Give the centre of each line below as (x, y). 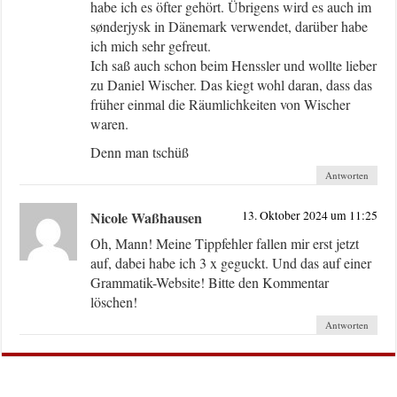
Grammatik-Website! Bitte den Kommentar (210, 282)
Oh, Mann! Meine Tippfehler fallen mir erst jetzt (225, 243)
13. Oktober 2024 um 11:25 (309, 215)
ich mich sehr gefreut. (151, 45)
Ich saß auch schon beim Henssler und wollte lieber (234, 65)
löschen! (114, 301)
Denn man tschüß (140, 152)
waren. (110, 123)
